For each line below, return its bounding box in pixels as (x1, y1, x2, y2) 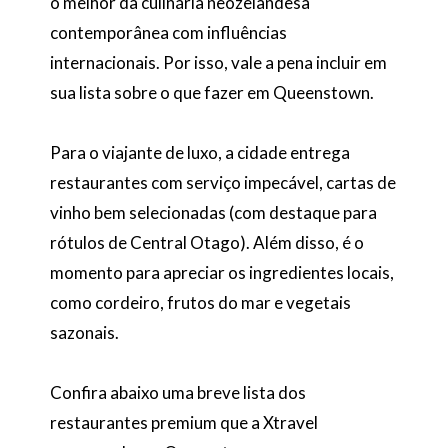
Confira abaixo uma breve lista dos (50, 381, 306, 403)
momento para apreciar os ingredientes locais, (50, 262, 394, 284)
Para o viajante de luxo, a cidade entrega (50, 142, 350, 164)
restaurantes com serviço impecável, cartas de (50, 172, 396, 194)
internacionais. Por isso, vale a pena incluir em (50, 52, 387, 74)
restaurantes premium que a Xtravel (50, 411, 318, 433)
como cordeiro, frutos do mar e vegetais (50, 292, 351, 314)
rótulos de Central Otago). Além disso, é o (50, 232, 364, 254)
